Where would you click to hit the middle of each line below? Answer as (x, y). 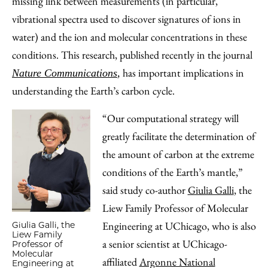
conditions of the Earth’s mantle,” (172, 172)
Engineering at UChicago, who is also (179, 226)
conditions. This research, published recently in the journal (132, 55)
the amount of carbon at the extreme (178, 154)
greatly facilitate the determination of (179, 136)
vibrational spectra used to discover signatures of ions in (127, 19)
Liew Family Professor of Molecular (175, 208)
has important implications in (182, 73)
